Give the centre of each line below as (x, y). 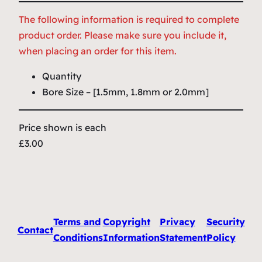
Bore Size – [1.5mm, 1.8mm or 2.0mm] (125, 92)
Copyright (126, 222)
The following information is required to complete (129, 20)
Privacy (177, 222)
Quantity (62, 76)
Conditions (78, 238)
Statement (183, 238)
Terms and (77, 222)
